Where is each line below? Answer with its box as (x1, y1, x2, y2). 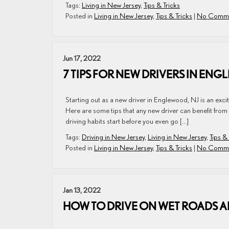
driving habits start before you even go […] (65, 117, 189, 125)
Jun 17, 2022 (63, 54, 101, 62)
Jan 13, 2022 (63, 186, 101, 194)
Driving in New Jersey (82, 132, 145, 141)
